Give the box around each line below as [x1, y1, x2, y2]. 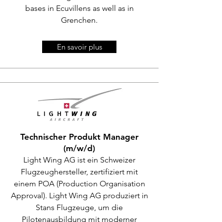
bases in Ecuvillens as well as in [25, 3, 134, 13]
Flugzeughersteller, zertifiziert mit [21, 167, 138, 176]
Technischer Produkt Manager [20, 132, 139, 142]
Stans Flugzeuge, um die [36, 203, 123, 212]
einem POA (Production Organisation [13, 179, 145, 188]
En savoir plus [56, 42, 102, 52]
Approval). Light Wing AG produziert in [10, 191, 148, 200]
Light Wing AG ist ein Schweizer [23, 155, 135, 165]
